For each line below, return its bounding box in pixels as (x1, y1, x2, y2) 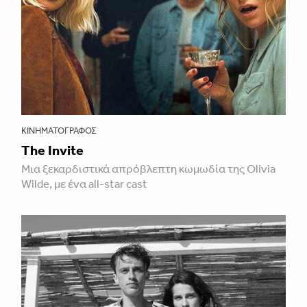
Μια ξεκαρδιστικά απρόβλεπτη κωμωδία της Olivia (21, 161, 275, 175)
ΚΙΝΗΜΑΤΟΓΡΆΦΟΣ (21, 125, 97, 136)
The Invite (21, 141, 84, 158)
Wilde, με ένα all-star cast (21, 176, 147, 191)
